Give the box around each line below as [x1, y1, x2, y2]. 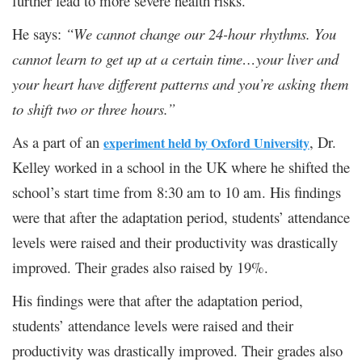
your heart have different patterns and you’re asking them [12, 73, 348, 94]
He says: [12, 23, 65, 44]
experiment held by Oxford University [103, 133, 309, 152]
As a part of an [12, 131, 103, 152]
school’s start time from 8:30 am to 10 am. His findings [12, 181, 341, 202]
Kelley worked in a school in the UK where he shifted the [12, 156, 350, 177]
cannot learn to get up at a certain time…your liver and [12, 48, 339, 69]
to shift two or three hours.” [12, 98, 175, 119]
